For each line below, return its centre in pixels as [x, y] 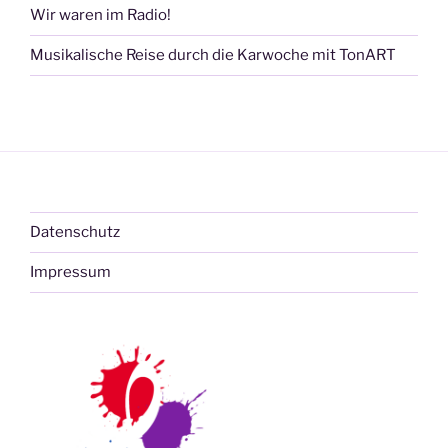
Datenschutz [75, 232]
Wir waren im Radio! [100, 15]
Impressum [70, 272]
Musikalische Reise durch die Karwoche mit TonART [213, 55]
